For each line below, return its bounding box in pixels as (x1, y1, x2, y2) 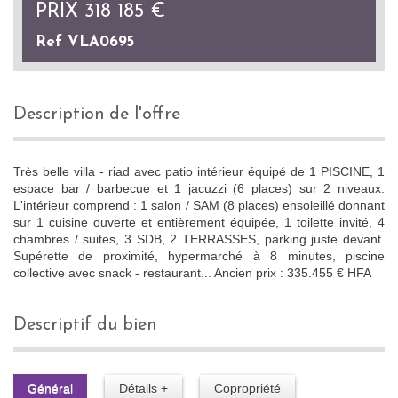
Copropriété (214, 380, 281, 395)
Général (28, 380, 73, 395)
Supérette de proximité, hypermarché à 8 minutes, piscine (13, 248, 385, 263)
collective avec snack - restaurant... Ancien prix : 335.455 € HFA (13, 265, 371, 280)
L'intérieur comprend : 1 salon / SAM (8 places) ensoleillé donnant (13, 197, 385, 212)
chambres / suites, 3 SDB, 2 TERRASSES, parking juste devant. (13, 231, 385, 246)
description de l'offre (27, 105, 180, 123)
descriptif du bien (27, 315, 156, 334)
